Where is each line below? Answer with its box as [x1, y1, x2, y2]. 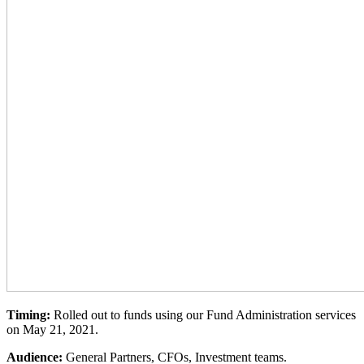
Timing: [6, 308, 54, 323]
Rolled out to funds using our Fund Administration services [54, 308, 356, 323]
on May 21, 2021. [6, 323, 98, 337]
